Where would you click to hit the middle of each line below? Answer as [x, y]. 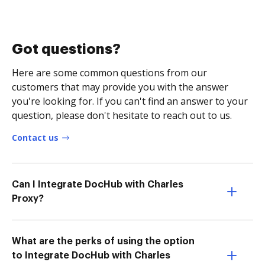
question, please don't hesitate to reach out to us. [122, 115]
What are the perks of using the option [103, 241]
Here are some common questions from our [109, 72]
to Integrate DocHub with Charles [91, 255]
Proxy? [28, 198]
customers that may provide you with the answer [120, 87]
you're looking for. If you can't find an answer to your [130, 101]
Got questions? [66, 49]
